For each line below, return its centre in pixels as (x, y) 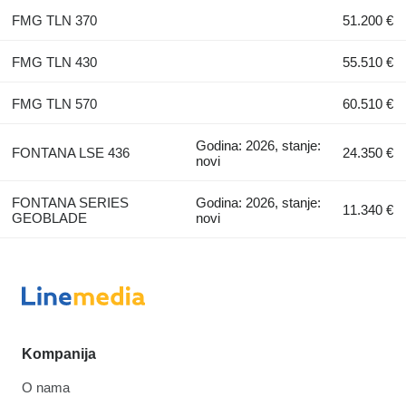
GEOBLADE (49, 217)
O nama (46, 387)
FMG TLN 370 (54, 20)
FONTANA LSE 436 (70, 152)
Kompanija (59, 353)
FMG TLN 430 (54, 62)
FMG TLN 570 (54, 103)
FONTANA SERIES (70, 202)
